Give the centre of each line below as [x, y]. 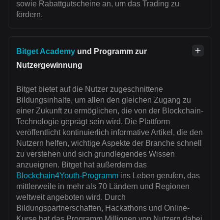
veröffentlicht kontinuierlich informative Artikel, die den [110, 133]
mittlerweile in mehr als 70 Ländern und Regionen [103, 187]
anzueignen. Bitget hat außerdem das [82, 165]
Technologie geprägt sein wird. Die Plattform [93, 122]
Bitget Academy [46, 52]
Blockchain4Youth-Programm [67, 176]
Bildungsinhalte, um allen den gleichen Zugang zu [104, 100]
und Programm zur [111, 52]
